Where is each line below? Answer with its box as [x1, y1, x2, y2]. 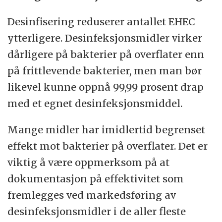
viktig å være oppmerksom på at [7, 156, 170, 168]
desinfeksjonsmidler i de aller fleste [7, 205, 186, 218]
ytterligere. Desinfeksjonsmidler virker [7, 31, 203, 44]
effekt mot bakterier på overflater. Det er [7, 139, 208, 152]
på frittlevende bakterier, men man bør [7, 64, 202, 77]
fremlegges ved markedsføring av [7, 188, 176, 201]
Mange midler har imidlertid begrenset [7, 123, 206, 136]
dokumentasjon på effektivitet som [7, 172, 184, 185]
